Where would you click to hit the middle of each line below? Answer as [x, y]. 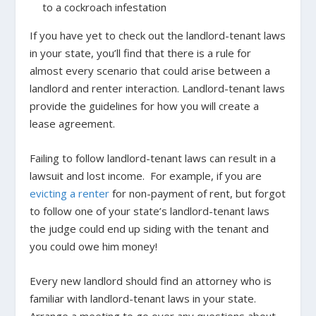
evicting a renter [70, 193]
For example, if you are [206, 175]
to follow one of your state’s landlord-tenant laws [150, 211]
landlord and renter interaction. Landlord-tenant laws [158, 88]
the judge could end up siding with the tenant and [150, 228]
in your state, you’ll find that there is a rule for [141, 53]
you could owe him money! [94, 246]
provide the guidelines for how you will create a [145, 105]
